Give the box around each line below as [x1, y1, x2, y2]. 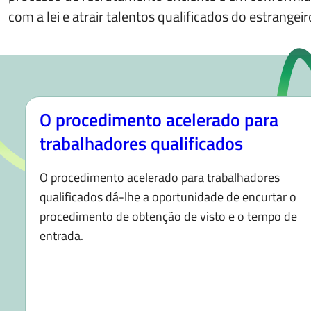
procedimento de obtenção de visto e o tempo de [40, 207, 297, 226]
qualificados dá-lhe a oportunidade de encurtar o [40, 187, 296, 206]
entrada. [40, 226, 83, 245]
